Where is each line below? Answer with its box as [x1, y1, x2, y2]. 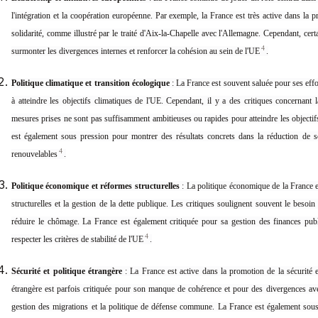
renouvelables [11, 149, 57, 160]
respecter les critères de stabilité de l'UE [11, 234, 143, 245]
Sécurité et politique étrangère [11, 266, 122, 277]
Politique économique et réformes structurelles [11, 181, 180, 192]
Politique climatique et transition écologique [11, 78, 170, 89]
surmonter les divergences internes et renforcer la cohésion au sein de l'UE [11, 46, 260, 57]
